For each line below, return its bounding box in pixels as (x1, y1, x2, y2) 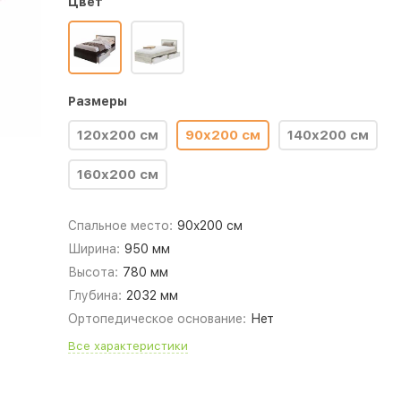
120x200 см (76, 127, 158, 143)
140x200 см (286, 127, 369, 143)
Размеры (67, 94, 127, 108)
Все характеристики (67, 339, 188, 353)
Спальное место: (67, 218, 173, 233)
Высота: (67, 265, 118, 279)
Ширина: (67, 242, 120, 256)
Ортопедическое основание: (67, 311, 246, 326)
